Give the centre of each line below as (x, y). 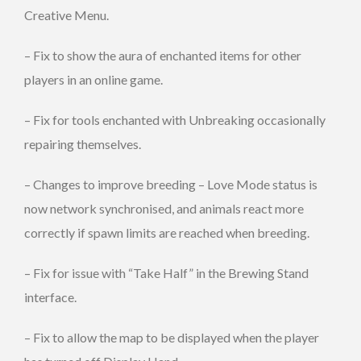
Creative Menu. (66, 15)
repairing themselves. (83, 143)
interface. (50, 297)
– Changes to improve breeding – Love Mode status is (171, 184)
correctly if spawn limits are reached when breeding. (167, 232)
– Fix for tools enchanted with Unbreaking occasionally (175, 119)
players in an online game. (93, 79)
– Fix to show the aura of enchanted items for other (163, 55)
